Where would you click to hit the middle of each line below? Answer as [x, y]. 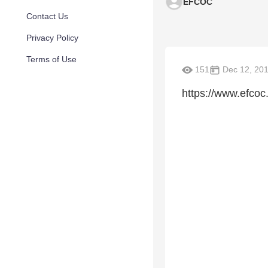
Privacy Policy [52, 38]
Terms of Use [51, 59]
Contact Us [47, 16]
